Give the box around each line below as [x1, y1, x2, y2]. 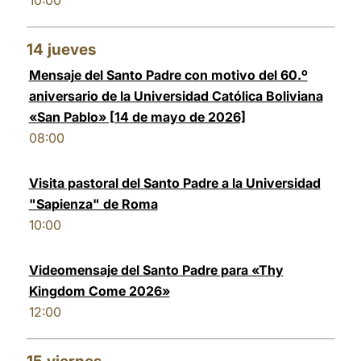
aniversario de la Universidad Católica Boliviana [28, 88, 323, 104]
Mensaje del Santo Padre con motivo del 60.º [28, 67, 308, 83]
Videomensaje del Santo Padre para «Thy [28, 262, 284, 278]
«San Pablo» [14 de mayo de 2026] [28, 109, 246, 125]
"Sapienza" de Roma [28, 196, 158, 212]
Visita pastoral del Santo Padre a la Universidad [28, 175, 321, 191]
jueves [47, 40, 96, 59]
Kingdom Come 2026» [28, 283, 170, 299]
